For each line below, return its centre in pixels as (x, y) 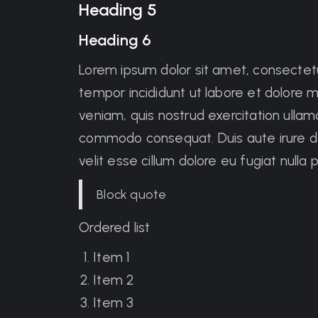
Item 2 (114, 280)
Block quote (132, 194)
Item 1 (112, 257)
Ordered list (115, 227)
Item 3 (114, 303)
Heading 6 (115, 40)
